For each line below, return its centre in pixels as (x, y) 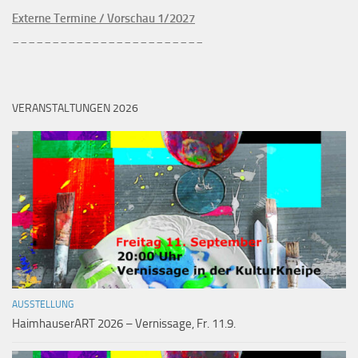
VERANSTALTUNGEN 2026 (75, 109)
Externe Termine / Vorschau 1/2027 (103, 19)
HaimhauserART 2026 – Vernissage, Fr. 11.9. (124, 324)
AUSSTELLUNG (43, 305)
